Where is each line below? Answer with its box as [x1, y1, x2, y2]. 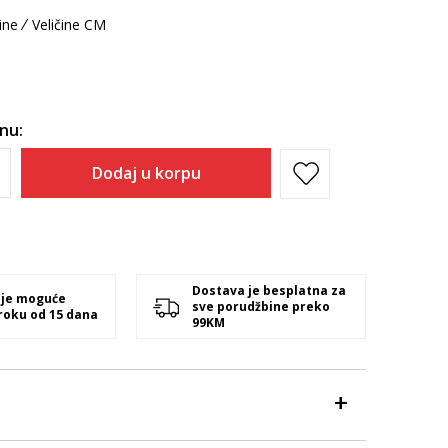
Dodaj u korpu [91, 162, 201, 184]
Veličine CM [32, 15, 106, 34]
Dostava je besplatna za [192, 281, 346, 299]
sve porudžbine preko [192, 297, 330, 315]
